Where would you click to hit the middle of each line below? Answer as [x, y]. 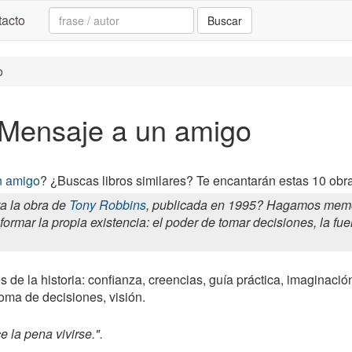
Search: [71, 15]
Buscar [225, 20]
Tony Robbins [108, 205]
